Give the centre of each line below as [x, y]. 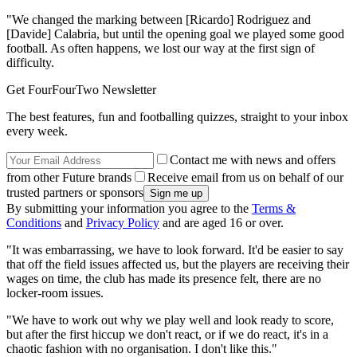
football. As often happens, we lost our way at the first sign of [161, 49]
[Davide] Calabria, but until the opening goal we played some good [175, 34]
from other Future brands [69, 178]
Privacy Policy [123, 223]
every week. [37, 131]
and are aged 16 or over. [222, 223]
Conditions [34, 223]
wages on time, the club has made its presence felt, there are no [164, 279]
